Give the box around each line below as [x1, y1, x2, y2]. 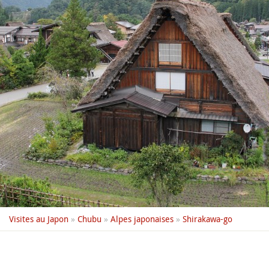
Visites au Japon [9, 213, 68, 225]
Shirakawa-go [183, 213, 232, 225]
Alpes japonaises [110, 213, 174, 225]
